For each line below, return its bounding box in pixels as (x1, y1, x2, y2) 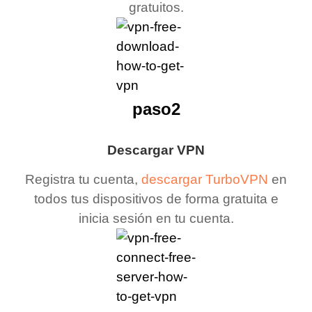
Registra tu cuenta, (25, 171, 141, 187)
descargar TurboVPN (141, 171, 268, 187)
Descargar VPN (107, 142, 205, 157)
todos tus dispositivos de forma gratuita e (33, 191, 279, 206)
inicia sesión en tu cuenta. (78, 210, 234, 226)
